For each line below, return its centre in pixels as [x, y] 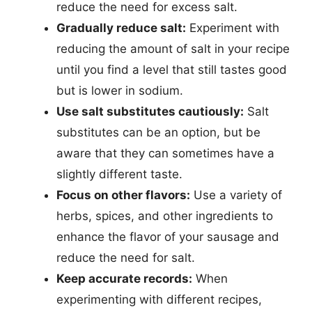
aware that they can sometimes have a [165, 153]
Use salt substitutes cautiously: [150, 111]
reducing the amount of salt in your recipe [173, 48]
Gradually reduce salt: [121, 28]
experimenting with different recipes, [159, 299]
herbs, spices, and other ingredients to [165, 216]
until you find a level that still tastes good [172, 69]
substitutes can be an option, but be [158, 132]
